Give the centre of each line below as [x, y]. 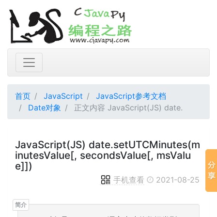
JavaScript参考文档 [131, 96]
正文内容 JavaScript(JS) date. [127, 108]
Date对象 [45, 108]
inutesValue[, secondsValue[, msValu [103, 155]
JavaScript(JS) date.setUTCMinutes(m [108, 145]
